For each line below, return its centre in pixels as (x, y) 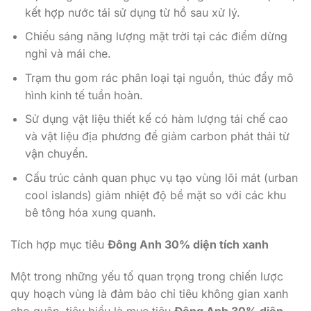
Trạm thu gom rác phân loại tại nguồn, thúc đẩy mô (159, 77)
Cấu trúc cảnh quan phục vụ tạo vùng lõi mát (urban (161, 178)
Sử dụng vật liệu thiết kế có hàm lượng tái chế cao (156, 119)
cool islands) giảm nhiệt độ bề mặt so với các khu (155, 195)
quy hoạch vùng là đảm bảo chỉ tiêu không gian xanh (149, 293)
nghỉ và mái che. (68, 54)
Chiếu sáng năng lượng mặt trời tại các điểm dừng (156, 36)
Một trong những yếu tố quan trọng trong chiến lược (147, 276)
